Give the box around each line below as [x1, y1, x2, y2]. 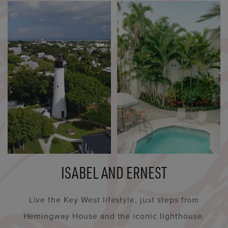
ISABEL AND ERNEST [61, 162, 167, 183]
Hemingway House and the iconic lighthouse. [23, 210, 205, 222]
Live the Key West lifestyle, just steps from [28, 194, 199, 206]
